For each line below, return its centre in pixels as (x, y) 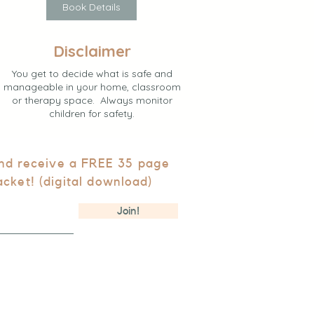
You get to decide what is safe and (92, 73)
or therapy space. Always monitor (92, 100)
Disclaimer (92, 51)
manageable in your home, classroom (92, 87)
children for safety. (92, 113)
